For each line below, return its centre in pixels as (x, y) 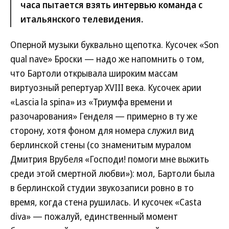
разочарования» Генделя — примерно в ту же (104, 116)
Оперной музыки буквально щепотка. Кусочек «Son (114, 44)
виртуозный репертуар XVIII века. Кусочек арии (106, 87)
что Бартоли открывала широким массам (94, 73)
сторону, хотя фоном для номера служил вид (102, 130)
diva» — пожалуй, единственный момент (94, 216)
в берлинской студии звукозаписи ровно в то (102, 188)
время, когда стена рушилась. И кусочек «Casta (106, 202)
